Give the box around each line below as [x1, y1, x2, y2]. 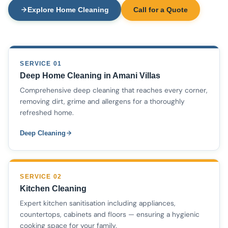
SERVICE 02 [20, 174, 62, 180]
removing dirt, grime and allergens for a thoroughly [20, 96, 185, 106]
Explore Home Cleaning [27, 5, 109, 14]
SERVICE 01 [20, 60, 62, 67]
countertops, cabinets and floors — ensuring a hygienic [20, 210, 200, 219]
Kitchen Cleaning [20, 184, 87, 193]
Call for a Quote [133, 5, 188, 14]
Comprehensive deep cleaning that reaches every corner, [20, 85, 208, 95]
